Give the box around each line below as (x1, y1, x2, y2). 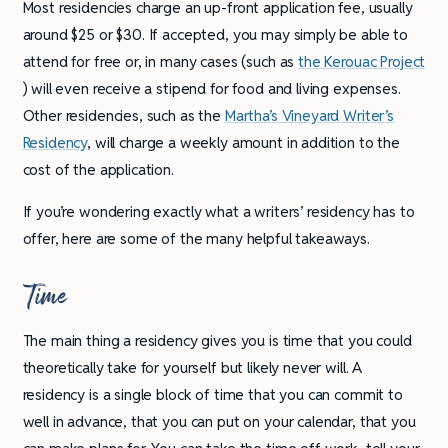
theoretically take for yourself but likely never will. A (22, 358, 363, 378)
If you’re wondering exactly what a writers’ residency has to (22, 202, 415, 222)
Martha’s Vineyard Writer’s (224, 106, 394, 126)
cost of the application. (22, 160, 174, 180)
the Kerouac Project (298, 52, 426, 72)
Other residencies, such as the (22, 106, 225, 126)
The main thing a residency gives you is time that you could (22, 331, 412, 351)
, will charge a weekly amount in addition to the (87, 133, 400, 153)
